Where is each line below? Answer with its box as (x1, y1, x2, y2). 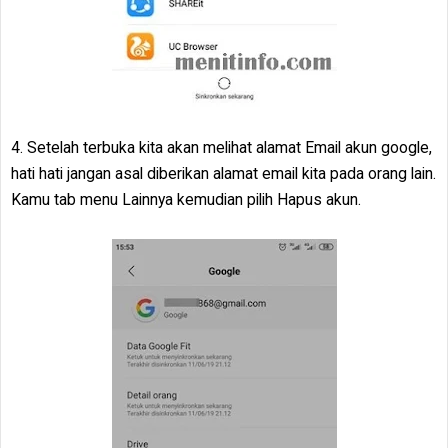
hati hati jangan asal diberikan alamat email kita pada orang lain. (11, 164, 436, 183)
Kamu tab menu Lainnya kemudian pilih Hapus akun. (11, 190, 361, 209)
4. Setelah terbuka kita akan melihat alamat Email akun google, (11, 138, 432, 157)
